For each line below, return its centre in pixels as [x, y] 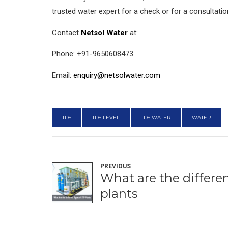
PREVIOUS [116, 167]
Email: [63, 76]
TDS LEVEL [106, 118]
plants [119, 194]
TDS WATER [156, 118]
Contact [66, 33]
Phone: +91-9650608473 [93, 54]
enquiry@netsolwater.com [117, 76]
